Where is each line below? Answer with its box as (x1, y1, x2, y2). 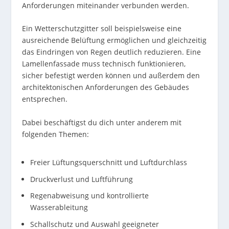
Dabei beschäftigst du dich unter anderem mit (21, 117, 181, 127)
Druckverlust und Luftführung (30, 174, 133, 184)
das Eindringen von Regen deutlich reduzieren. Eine (21, 47, 201, 57)
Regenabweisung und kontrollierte (30, 191, 149, 201)
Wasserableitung (30, 202, 88, 213)
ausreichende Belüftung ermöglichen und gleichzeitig (21, 35, 207, 45)
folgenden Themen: (21, 129, 89, 139)
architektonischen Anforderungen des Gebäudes (21, 82, 189, 93)
